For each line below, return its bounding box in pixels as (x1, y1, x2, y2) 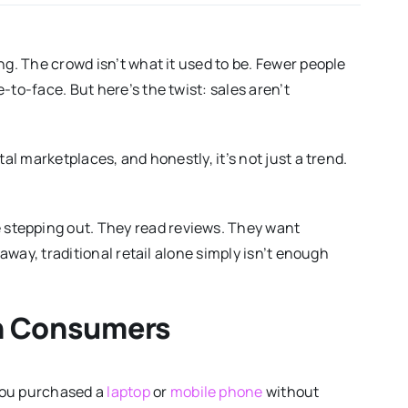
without (262, 382, 320, 403)
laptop (107, 382, 150, 403)
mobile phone (169, 382, 263, 403)
